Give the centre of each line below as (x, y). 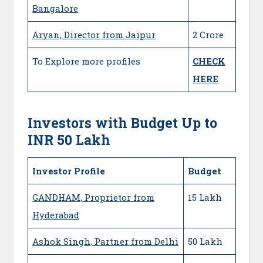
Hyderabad (56, 215)
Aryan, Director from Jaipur (94, 35)
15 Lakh (205, 197)
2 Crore (208, 35)
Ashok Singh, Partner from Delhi (105, 241)
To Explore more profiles (86, 61)
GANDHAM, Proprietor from (93, 197)
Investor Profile (69, 171)
